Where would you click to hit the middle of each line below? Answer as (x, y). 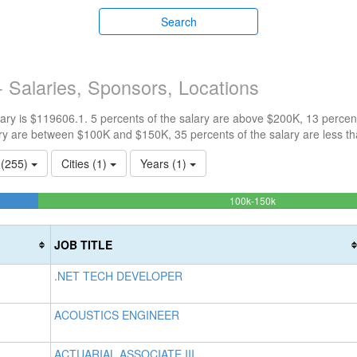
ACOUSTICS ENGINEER (117, 315)
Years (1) (165, 163)
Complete (296, 216)
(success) (295, 231)
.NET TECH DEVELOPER (118, 276)
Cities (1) (86, 163)
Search (178, 22)
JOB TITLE (83, 245)
